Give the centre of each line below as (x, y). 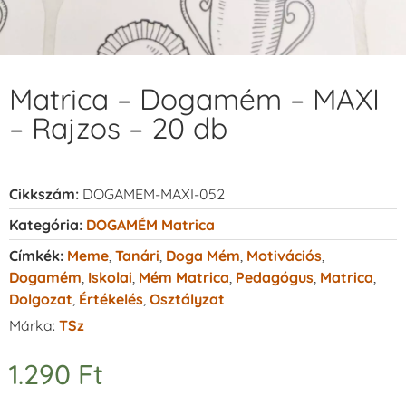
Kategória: (46, 224)
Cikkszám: (46, 193)
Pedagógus (275, 277)
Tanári (137, 255)
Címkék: (36, 255)
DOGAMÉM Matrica (150, 224)
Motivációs (284, 255)
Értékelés (111, 299)
